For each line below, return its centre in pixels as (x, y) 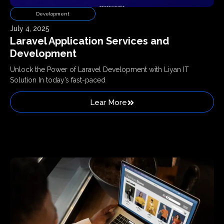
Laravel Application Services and (89, 41)
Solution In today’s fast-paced (58, 80)
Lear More (108, 102)
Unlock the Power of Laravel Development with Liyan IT (99, 70)
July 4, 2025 (29, 29)
